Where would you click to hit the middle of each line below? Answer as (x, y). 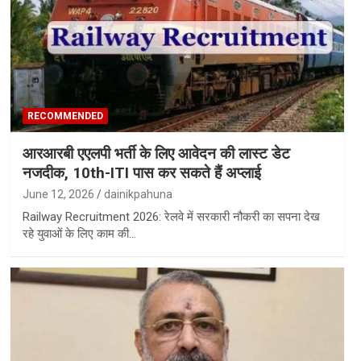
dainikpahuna (138, 195)
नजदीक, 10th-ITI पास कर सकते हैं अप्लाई (141, 173)
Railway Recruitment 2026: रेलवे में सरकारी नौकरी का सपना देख (171, 217)
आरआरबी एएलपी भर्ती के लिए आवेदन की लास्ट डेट (156, 154)
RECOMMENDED (65, 116)
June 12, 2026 (58, 195)
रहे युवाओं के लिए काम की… (79, 234)
